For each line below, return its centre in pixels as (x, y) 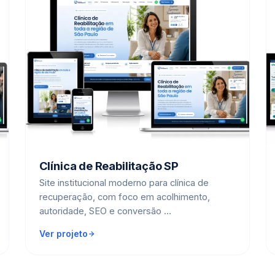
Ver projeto (63, 233)
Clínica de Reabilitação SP (109, 165)
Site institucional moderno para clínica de (124, 183)
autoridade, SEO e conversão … (105, 211)
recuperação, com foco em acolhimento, (124, 197)
